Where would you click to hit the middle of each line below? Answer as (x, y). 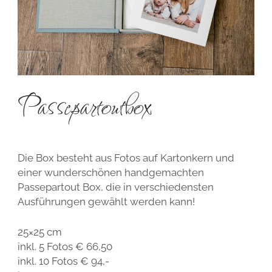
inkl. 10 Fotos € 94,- (63, 261)
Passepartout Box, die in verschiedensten (115, 187)
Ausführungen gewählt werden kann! (106, 202)
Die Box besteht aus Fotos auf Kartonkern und (126, 158)
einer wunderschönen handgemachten (110, 173)
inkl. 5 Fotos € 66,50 (65, 246)
